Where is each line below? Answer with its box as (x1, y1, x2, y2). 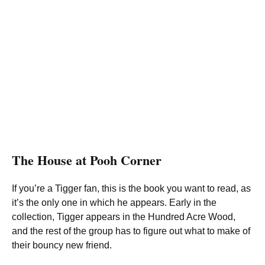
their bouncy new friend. (12, 240, 112, 250)
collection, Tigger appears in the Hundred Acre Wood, (12, 212, 235, 222)
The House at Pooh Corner (12, 150, 161, 170)
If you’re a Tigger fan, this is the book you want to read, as (12, 183, 251, 193)
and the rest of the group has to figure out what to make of (12, 226, 250, 236)
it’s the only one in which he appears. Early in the (12, 198, 216, 208)
